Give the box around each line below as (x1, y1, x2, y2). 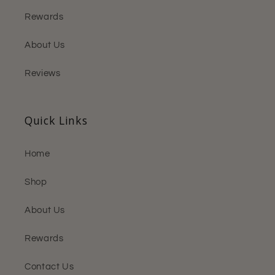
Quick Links (25, 112, 88, 128)
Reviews (25, 69, 61, 79)
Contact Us (25, 262, 74, 272)
